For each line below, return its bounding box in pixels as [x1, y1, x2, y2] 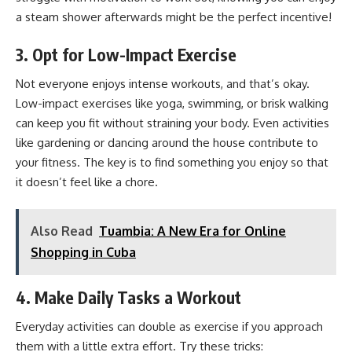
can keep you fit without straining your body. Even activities [16, 115, 329, 130]
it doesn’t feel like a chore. [16, 174, 158, 189]
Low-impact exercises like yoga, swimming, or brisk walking [16, 95, 328, 111]
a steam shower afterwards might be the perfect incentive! [16, 9, 332, 24]
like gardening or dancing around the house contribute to [16, 134, 318, 150]
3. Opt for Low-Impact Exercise [16, 44, 236, 65]
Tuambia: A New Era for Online [99, 223, 286, 239]
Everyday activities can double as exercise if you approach [16, 318, 323, 334]
